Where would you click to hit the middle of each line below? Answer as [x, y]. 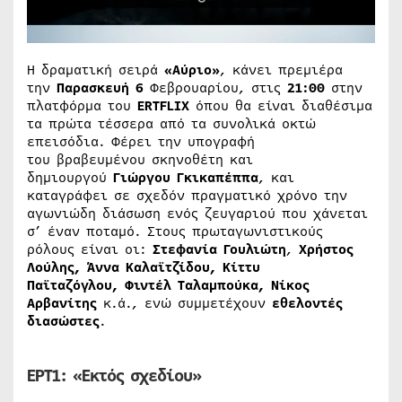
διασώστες [63, 321]
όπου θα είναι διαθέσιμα [281, 105]
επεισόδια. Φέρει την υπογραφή [141, 141]
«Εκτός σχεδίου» [137, 376]
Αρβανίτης [65, 303]
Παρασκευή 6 [100, 87]
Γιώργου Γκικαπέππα [186, 177]
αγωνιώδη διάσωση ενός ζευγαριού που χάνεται [197, 213]
